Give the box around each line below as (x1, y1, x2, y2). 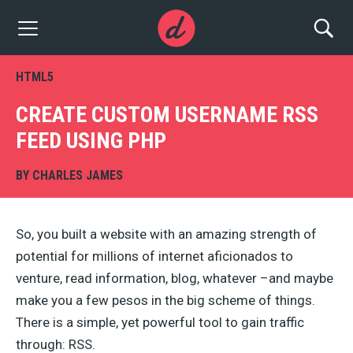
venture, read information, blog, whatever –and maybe (16, 270, 333, 286)
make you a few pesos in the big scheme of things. (16, 292, 315, 308)
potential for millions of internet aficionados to (16, 248, 293, 264)
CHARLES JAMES (32, 168, 123, 183)
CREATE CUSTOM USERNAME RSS (16, 102, 318, 128)
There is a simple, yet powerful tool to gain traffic (16, 314, 304, 330)
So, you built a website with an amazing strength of (16, 226, 317, 242)
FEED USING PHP (16, 128, 166, 154)
